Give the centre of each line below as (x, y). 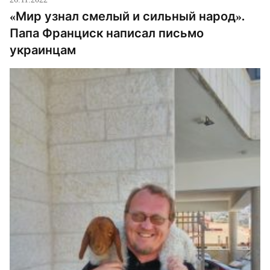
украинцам (43, 50)
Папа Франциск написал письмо (107, 33)
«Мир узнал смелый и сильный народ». (127, 17)
